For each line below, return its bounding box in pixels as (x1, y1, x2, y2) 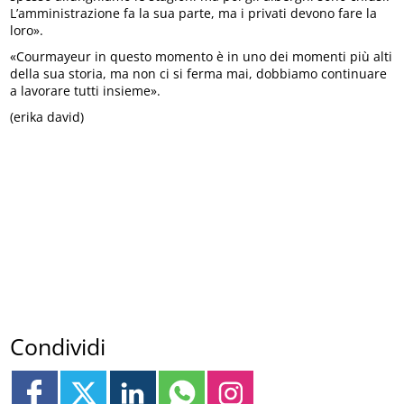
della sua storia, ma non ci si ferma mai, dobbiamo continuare (10, 65, 388, 83)
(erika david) (10, 108, 85, 126)
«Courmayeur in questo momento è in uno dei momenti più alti (10, 48, 393, 66)
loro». (10, 22, 44, 40)
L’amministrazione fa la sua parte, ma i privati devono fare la (10, 5, 378, 23)
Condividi (10, 330, 106, 362)
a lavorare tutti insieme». (10, 82, 161, 100)
